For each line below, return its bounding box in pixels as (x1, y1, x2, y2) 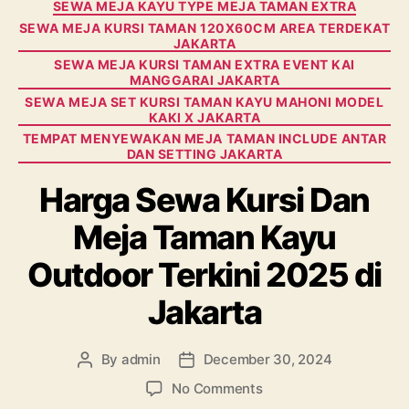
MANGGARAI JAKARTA (129, 72, 280, 89)
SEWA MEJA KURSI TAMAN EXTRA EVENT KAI (54, 57, 355, 73)
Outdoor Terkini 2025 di (27, 254, 382, 295)
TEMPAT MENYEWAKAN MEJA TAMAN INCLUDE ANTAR (22, 131, 387, 147)
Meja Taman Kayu (73, 216, 336, 257)
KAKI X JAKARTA (148, 109, 261, 125)
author (83, 371, 127, 389)
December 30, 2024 (203, 350, 332, 368)
